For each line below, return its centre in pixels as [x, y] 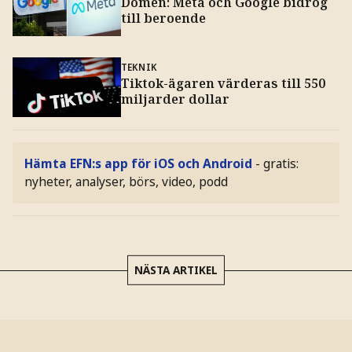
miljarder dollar [175, 99]
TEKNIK [139, 67]
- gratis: [277, 164]
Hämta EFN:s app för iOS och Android [139, 164]
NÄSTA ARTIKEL [176, 270]
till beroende [163, 18]
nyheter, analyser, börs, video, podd [126, 182]
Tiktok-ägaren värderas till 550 [223, 84]
